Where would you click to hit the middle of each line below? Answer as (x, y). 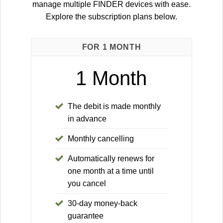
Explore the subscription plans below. (111, 16)
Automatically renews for (111, 159)
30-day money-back (103, 204)
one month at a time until (111, 171)
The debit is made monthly (114, 107)
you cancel (87, 184)
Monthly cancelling (101, 139)
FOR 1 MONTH (111, 47)
